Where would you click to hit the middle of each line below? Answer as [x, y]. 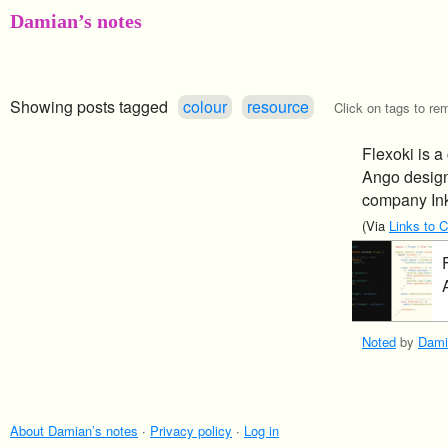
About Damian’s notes [74, 430]
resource [278, 106]
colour [205, 106]
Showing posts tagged [89, 106]
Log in [261, 430]
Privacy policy [191, 430]
